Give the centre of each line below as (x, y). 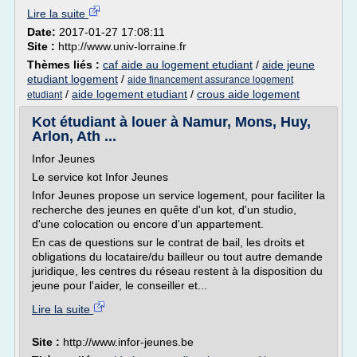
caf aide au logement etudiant (178, 65)
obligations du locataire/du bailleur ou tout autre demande (177, 257)
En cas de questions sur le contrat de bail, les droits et (168, 242)
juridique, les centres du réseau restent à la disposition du (177, 271)
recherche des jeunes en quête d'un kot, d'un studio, (164, 210)
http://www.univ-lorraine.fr (122, 46)
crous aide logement (248, 94)
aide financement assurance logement (210, 80)
